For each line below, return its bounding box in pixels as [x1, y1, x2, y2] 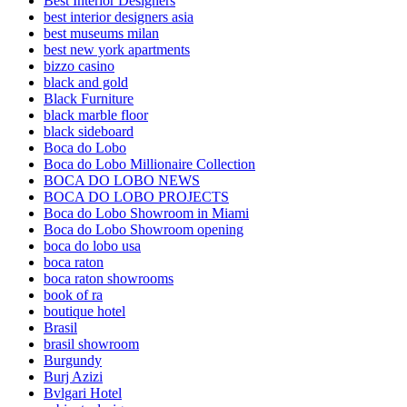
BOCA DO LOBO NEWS [44, 173, 200, 189]
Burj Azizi [44, 369, 103, 385]
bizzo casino [44, 58, 114, 74]
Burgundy [44, 352, 102, 369]
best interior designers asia [44, 9, 194, 25]
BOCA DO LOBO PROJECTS [44, 189, 229, 205]
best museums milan [44, 25, 159, 42]
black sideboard [44, 124, 134, 140]
